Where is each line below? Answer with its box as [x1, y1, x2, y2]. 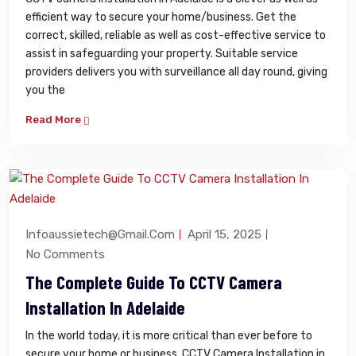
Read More [25, 113, 83, 126]
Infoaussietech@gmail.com [25, 226, 175, 242]
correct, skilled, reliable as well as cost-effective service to [25, 28, 326, 42]
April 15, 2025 [188, 226, 261, 242]
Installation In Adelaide [25, 296, 185, 319]
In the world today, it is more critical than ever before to [25, 328, 312, 342]
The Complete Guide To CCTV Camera [25, 270, 282, 293]
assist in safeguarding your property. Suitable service [25, 46, 298, 60]
